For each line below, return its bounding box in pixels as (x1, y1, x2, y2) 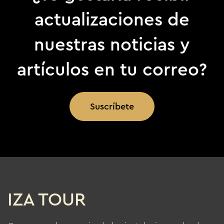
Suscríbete (90, 100, 134, 113)
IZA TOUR (7, 186, 86, 213)
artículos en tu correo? (17, 56, 207, 83)
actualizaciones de (34, 6, 189, 33)
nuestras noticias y (34, 31, 190, 58)
